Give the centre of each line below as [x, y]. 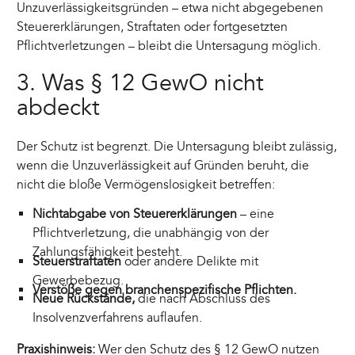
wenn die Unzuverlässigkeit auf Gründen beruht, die [163, 166]
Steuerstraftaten [76, 262]
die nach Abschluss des [202, 299]
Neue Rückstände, [83, 299]
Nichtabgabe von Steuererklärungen [134, 214]
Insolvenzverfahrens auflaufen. [117, 318]
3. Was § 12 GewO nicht [141, 84]
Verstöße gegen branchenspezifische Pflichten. [164, 290]
